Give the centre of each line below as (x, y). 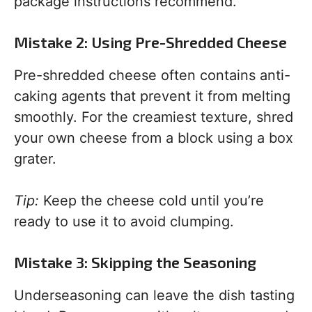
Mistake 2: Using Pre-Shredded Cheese (150, 42)
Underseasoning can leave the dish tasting (154, 295)
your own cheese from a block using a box (154, 138)
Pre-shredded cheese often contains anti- (152, 75)
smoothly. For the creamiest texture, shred (154, 117)
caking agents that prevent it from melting (152, 96)
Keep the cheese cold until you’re (151, 201)
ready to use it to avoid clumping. (124, 221)
